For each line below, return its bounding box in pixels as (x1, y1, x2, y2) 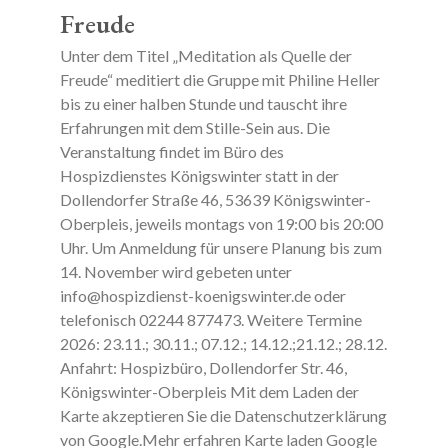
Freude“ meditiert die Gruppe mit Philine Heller (59, 70, 380, 89)
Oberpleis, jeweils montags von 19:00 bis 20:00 (59, 214, 383, 233)
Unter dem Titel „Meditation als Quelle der (59, 46, 352, 65)
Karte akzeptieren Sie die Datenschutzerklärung (59, 406, 387, 425)
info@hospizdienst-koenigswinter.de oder (59, 286, 346, 305)
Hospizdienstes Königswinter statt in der (59, 166, 339, 185)
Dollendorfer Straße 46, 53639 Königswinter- (59, 190, 371, 209)
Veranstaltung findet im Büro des (59, 142, 284, 161)
